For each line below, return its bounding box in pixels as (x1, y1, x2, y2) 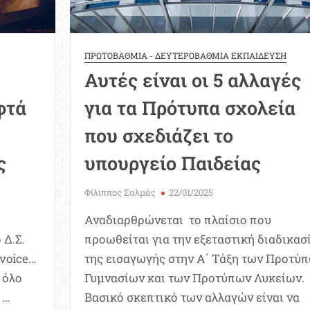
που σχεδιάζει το (84, 123, 233, 148)
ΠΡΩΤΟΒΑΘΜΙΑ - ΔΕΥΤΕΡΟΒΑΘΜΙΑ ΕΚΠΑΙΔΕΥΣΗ (84, 50, 286, 62)
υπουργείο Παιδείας (84, 151, 261, 176)
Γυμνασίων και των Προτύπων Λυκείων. (84, 270, 304, 286)
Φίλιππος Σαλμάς (84, 186, 156, 199)
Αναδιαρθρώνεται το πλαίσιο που (84, 212, 271, 228)
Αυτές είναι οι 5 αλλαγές (84, 68, 301, 93)
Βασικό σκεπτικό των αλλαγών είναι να (84, 289, 300, 306)
